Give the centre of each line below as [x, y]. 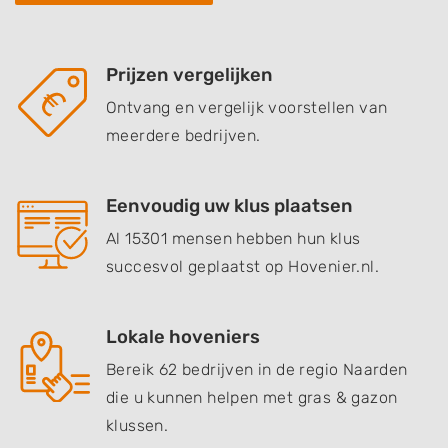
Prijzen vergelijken [189, 75]
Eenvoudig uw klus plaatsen [229, 206]
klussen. [137, 425]
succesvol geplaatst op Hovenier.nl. [242, 266]
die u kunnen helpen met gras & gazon [252, 397]
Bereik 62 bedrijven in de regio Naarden [257, 369]
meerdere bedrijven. [183, 135]
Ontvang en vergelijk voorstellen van [247, 107]
